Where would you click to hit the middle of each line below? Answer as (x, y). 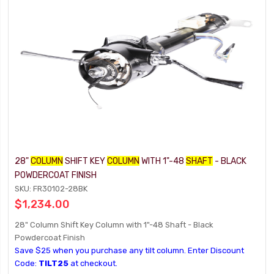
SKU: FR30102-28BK (51, 189)
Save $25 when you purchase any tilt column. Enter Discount (130, 250)
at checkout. (93, 263)
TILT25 (54, 263)
